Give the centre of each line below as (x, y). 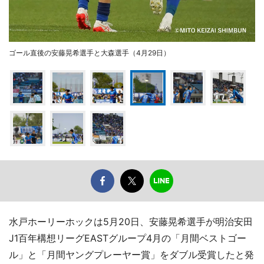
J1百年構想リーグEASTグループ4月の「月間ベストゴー (128, 238)
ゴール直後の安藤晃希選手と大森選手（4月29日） (90, 52)
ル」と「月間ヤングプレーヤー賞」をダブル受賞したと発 (131, 254)
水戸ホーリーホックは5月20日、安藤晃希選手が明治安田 (131, 221)
